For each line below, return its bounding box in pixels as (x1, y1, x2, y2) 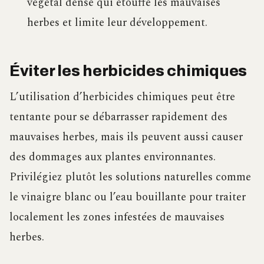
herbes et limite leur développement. (27, 14, 207, 31)
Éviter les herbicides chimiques (9, 63, 247, 80)
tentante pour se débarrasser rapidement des (9, 108, 227, 126)
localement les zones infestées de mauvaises (9, 208, 225, 226)
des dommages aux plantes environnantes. (9, 148, 216, 166)
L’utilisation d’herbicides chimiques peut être (9, 88, 235, 105)
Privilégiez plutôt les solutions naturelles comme (9, 168, 251, 186)
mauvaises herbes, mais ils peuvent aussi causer (9, 128, 243, 146)
